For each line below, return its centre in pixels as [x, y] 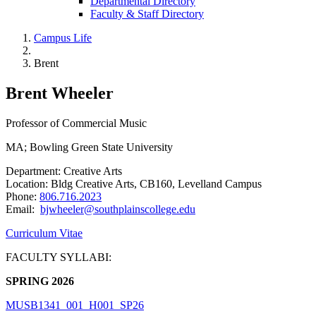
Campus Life [63, 38]
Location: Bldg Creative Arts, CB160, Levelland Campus [134, 183]
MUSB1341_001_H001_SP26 [75, 305]
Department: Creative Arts [64, 171]
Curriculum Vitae [44, 233]
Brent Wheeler [60, 93]
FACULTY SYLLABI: [59, 257]
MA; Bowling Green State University [89, 147]
